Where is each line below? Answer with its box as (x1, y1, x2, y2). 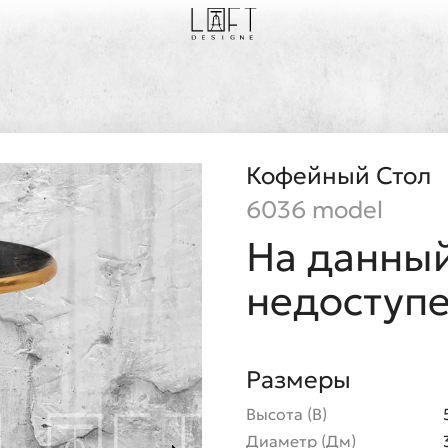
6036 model (246, 195, 383, 225)
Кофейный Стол (246, 161, 431, 191)
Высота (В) (246, 404, 327, 424)
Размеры (246, 365, 351, 395)
